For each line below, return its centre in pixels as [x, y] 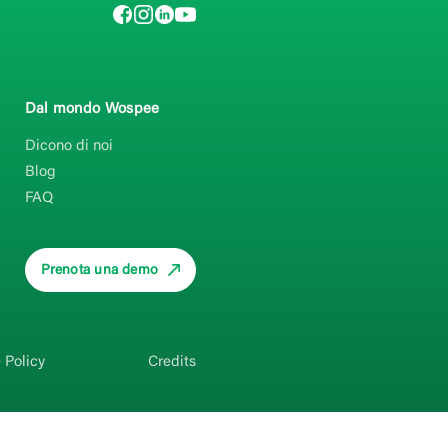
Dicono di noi [68, 147]
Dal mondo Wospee [92, 110]
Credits [172, 362]
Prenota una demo [99, 270]
